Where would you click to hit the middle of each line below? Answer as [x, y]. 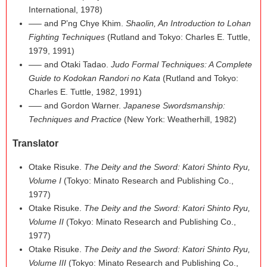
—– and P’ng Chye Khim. [77, 23]
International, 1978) [66, 10]
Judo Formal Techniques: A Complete [182, 64]
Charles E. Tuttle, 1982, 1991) [86, 92]
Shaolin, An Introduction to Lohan [189, 23]
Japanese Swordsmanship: [175, 105]
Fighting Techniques [67, 37]
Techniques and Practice [75, 119]
